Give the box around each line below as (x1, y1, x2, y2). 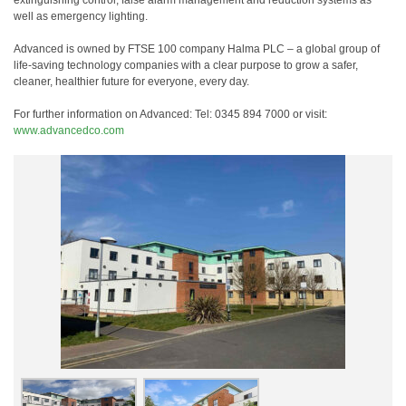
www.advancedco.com (14, 124, 124, 137)
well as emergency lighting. (14, 10, 148, 23)
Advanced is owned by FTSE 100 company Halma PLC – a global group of (14, 43, 380, 55)
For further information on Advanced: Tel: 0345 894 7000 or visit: (14, 108, 327, 121)
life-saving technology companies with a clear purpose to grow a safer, (14, 59, 358, 72)
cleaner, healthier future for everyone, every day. (14, 75, 249, 88)
